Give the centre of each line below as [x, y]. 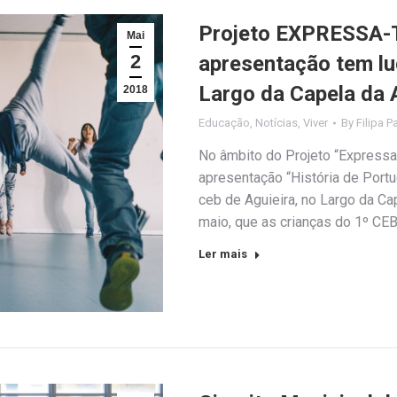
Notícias [276, 123]
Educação [224, 123]
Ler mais [223, 254]
